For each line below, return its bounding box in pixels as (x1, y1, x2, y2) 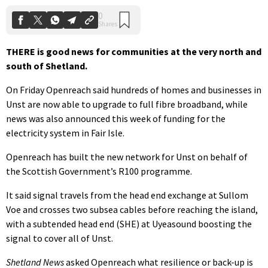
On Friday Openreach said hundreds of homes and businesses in (6, 83, 261, 96)
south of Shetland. (6, 59, 87, 72)
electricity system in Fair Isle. (6, 126, 124, 139)
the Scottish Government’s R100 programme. (6, 165, 192, 177)
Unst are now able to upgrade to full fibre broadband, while (6, 98, 248, 110)
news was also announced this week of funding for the (6, 112, 226, 124)
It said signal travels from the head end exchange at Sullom (6, 188, 248, 201)
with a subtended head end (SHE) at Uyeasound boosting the (6, 217, 252, 230)
